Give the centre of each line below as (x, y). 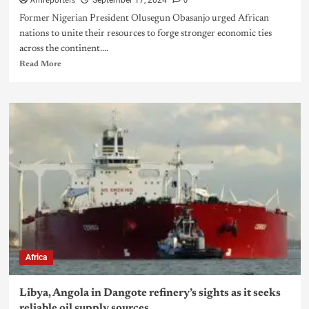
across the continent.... (63, 49)
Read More (40, 64)
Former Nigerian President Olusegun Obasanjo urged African (144, 19)
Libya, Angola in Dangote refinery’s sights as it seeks (150, 293)
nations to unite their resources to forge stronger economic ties (145, 34)
